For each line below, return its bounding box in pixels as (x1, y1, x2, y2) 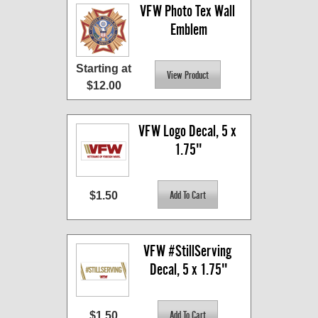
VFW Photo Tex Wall (139, 2, 235, 21)
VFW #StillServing (143, 242, 231, 261)
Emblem (170, 21, 207, 39)
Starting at (76, 62, 131, 75)
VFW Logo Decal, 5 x (138, 122, 236, 141)
